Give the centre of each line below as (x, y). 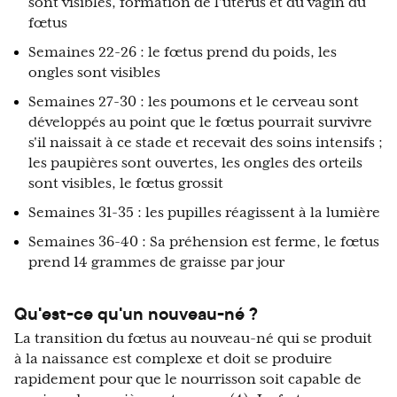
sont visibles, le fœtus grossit (126, 184)
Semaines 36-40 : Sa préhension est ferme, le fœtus (204, 242)
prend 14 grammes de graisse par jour (156, 263)
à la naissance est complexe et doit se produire (173, 359)
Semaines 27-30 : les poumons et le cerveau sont (194, 102)
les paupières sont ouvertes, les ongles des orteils (195, 163)
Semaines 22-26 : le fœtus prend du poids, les (183, 53)
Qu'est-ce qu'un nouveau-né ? (136, 314)
